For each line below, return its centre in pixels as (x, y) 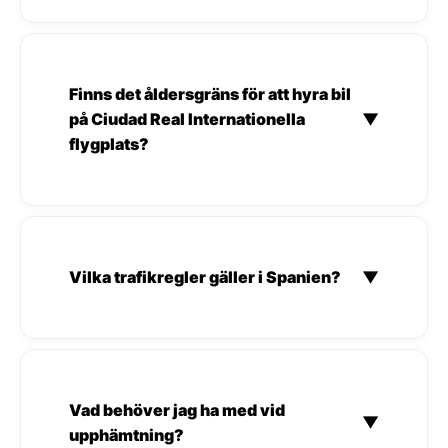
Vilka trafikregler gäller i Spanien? (205, 276)
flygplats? (109, 143)
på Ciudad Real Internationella (187, 118)
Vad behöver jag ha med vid (177, 409)
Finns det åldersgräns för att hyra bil (210, 93)
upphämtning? (126, 434)
